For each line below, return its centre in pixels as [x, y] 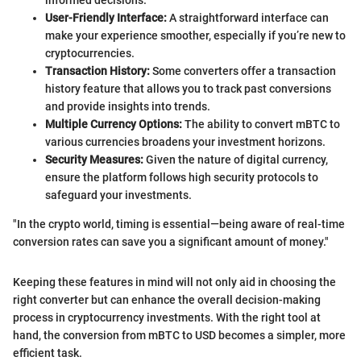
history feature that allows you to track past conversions [188, 88]
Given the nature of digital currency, [236, 159]
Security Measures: [94, 159]
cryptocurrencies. [90, 53]
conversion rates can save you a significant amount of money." [171, 241]
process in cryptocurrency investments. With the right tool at [167, 317]
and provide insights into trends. [128, 106]
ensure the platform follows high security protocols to [182, 177]
